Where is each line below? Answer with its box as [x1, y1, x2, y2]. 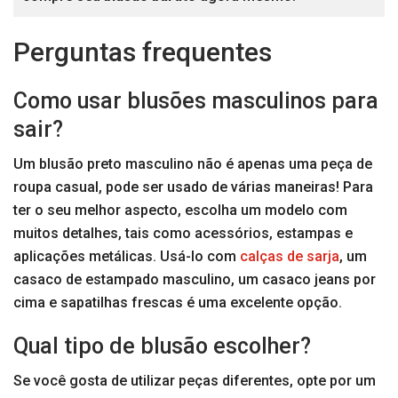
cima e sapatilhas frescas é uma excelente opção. [13, 293, 342, 311]
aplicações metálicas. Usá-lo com [13, 247, 240, 265]
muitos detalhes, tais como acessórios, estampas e [13, 224, 353, 242]
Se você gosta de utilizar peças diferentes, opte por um [13, 371, 376, 389]
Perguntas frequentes [13, 36, 272, 68]
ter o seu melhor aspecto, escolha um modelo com [13, 201, 347, 219]
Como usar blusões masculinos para [13, 87, 378, 114]
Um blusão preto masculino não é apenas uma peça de [13, 155, 372, 172]
